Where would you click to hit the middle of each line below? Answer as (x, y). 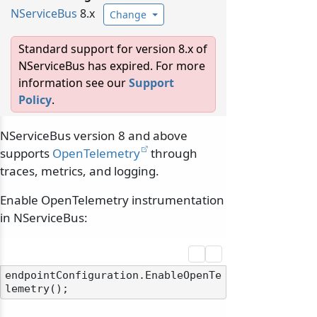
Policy (35, 100)
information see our (74, 83)
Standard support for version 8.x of (113, 49)
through (173, 154)
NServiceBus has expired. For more (112, 66)
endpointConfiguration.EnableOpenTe (113, 276)
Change (128, 15)
